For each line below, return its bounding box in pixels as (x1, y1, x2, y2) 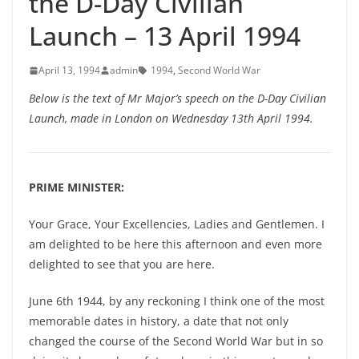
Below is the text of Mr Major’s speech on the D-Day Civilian (29, 91, 326, 106)
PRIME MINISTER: (29, 179, 124, 195)
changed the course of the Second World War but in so (29, 333, 323, 349)
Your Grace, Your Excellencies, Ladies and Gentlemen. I (29, 216, 325, 232)
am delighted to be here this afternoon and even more (29, 236, 322, 252)
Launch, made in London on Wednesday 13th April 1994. (29, 111, 313, 126)
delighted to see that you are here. (29, 256, 215, 272)
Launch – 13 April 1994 (29, 18, 301, 53)
